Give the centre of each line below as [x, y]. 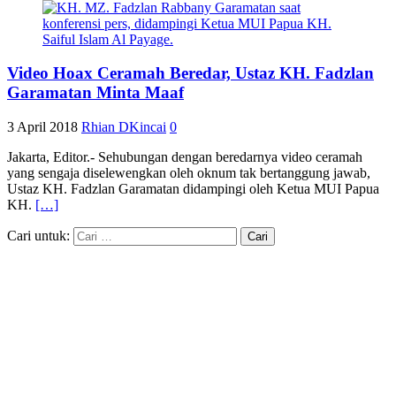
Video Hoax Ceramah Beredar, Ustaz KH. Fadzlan [190, 73]
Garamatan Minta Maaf [95, 93]
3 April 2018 [42, 127]
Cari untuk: [38, 236]
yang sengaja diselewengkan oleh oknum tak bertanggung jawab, [189, 173]
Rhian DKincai [124, 127]
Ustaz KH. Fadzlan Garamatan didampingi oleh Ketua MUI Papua [193, 189]
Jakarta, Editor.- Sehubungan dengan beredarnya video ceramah [185, 157]
